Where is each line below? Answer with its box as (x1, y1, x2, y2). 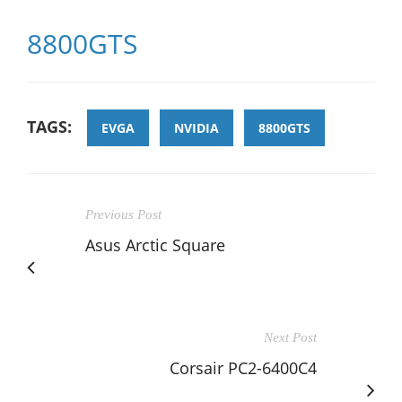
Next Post (264, 329, 317, 345)
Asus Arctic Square (85, 233, 225, 256)
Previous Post (85, 206, 162, 222)
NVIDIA (174, 118, 219, 136)
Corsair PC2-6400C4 (170, 356, 317, 379)
